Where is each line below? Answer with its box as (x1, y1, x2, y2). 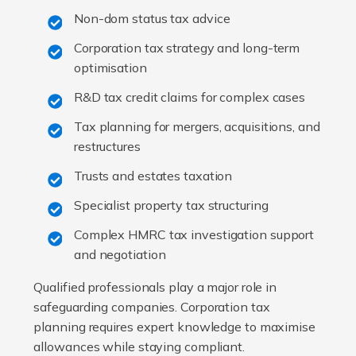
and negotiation (73, 246, 166, 263)
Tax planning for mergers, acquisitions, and (73, 118, 320, 135)
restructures (73, 138, 141, 155)
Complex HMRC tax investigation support (73, 226, 315, 243)
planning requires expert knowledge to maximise (33, 319, 315, 335)
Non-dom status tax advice (73, 10, 230, 27)
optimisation (73, 60, 147, 76)
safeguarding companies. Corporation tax (33, 299, 270, 315)
